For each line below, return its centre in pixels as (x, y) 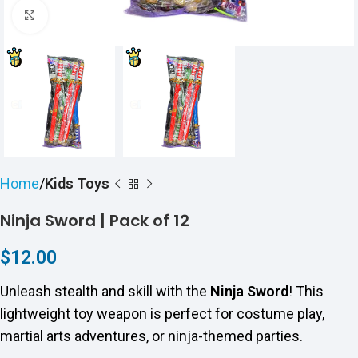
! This (306, 292)
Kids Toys (77, 184)
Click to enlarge (95, 16)
